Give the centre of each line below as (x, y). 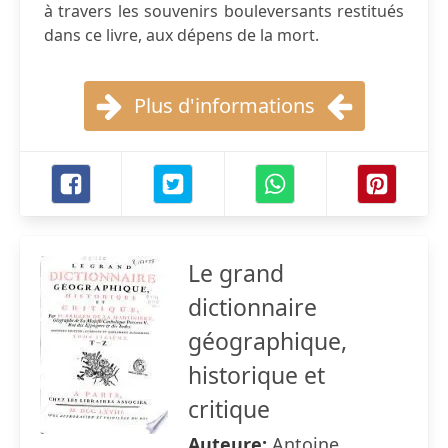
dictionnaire (252, 307)
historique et (256, 375)
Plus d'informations (224, 105)
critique (229, 409)
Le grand (236, 273)
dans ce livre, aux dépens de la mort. (181, 35)
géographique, (267, 341)
